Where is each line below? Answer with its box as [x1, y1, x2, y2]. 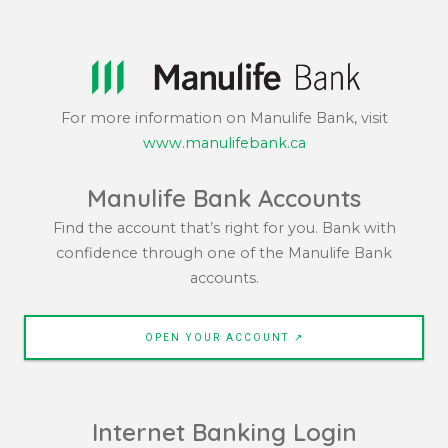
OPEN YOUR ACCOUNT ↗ [144, 331, 304, 343]
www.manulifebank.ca [142, 133, 306, 152]
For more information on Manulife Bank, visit [60, 108, 388, 127]
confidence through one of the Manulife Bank [56, 243, 392, 262]
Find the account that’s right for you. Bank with [52, 218, 396, 237]
